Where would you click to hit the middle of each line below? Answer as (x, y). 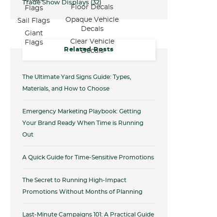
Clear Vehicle (92, 42)
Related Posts (89, 50)
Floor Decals (92, 7)
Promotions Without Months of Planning (82, 192)
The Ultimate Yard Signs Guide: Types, (77, 77)
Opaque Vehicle (92, 20)
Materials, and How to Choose (66, 89)
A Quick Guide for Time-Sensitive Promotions (88, 157)
